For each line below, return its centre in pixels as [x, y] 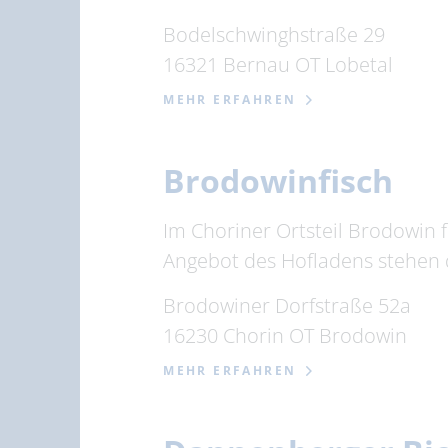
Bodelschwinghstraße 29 [274, 34]
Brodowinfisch [278, 180]
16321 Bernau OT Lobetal [278, 64]
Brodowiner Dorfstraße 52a [287, 305]
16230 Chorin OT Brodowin [285, 335]
